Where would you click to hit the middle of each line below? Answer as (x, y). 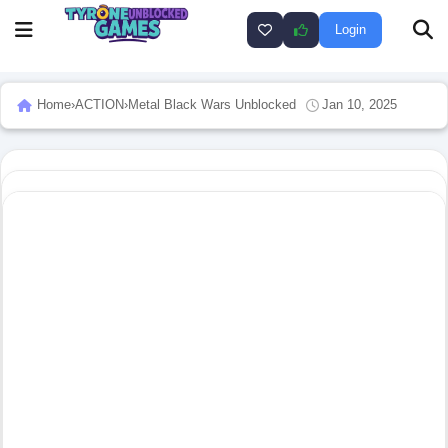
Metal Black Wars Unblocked (212, 105)
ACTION (99, 105)
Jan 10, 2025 (359, 105)
